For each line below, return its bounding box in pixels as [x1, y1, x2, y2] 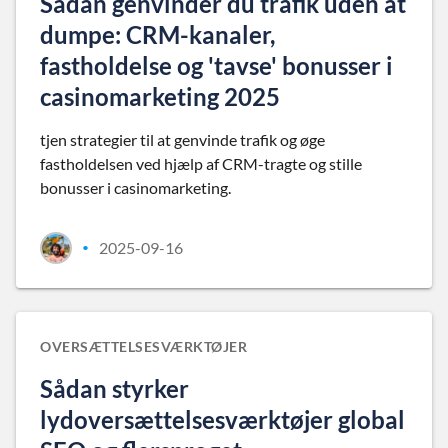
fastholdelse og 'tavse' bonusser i [40, 51, 393, 80]
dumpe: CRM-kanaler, [40, 20, 275, 49]
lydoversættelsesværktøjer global [40, 405, 405, 434]
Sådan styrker [40, 374, 189, 403]
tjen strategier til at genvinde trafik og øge [40, 130, 325, 149]
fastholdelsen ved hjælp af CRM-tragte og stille [40, 154, 362, 173]
